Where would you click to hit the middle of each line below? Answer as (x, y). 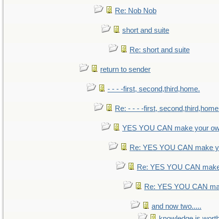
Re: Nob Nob (136, 11)
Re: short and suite (160, 50)
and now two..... (176, 206)
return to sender (125, 69)
